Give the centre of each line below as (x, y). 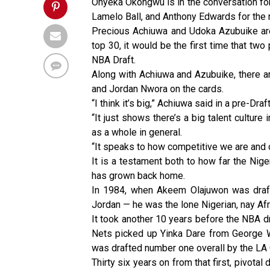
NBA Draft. (114, 60)
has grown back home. (138, 176)
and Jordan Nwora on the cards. (158, 89)
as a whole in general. (137, 133)
